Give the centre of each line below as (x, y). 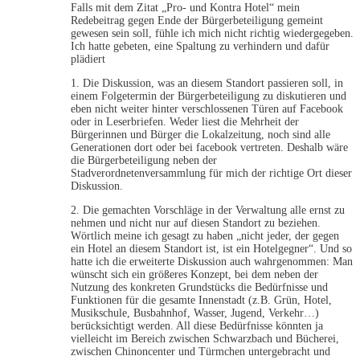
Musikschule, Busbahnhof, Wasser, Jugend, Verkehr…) (195, 313)
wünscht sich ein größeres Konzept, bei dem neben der (194, 275)
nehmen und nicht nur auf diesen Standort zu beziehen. (196, 223)
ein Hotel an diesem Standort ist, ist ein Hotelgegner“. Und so (211, 249)
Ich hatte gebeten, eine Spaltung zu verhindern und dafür (200, 47)
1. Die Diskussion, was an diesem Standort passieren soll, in (207, 84)
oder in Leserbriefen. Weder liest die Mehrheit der (185, 122)
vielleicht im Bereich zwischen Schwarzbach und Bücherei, (205, 339)
